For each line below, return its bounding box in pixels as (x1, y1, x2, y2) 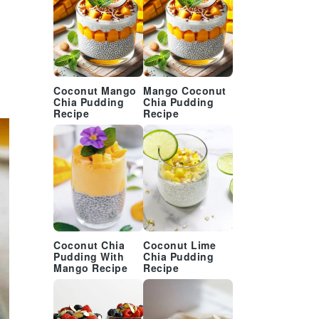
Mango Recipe (53, 263, 127, 275)
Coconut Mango (53, 85, 137, 98)
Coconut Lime (143, 240, 216, 252)
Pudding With (53, 251, 124, 263)
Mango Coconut (143, 85, 226, 98)
